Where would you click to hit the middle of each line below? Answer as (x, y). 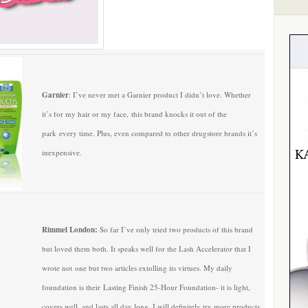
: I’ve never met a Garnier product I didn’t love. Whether (160, 95)
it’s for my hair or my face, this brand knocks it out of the (134, 114)
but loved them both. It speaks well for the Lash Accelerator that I (146, 249)
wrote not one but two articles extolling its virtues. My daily (137, 268)
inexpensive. (62, 152)
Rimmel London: (70, 230)
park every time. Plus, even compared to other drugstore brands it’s (150, 133)
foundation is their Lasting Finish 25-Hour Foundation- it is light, (146, 287)
